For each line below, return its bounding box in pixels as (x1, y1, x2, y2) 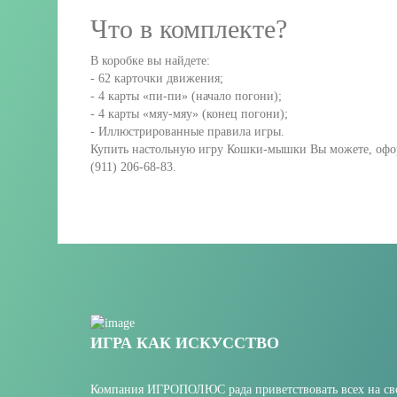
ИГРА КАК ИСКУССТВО (90, 334, 279, 353)
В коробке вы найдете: (90, 53, 210, 67)
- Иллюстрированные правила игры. (90, 124, 284, 138)
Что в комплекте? (90, 13, 287, 43)
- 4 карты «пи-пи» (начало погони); (90, 89, 282, 103)
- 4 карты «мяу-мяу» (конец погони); (90, 106, 288, 121)
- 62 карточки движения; (90, 71, 223, 85)
